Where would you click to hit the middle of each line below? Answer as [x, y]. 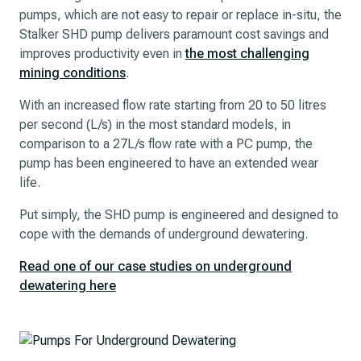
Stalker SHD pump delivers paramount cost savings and [174, 34]
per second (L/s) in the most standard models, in [155, 124]
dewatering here [68, 286]
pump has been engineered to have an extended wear [169, 163]
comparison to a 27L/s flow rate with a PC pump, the [166, 144]
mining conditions [73, 73]
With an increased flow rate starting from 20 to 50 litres [173, 105]
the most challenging [247, 54]
